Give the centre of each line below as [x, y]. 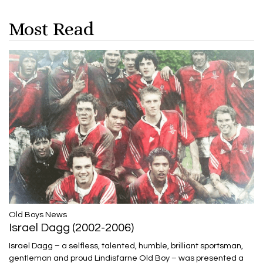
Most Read [51, 29]
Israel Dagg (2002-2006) [71, 227]
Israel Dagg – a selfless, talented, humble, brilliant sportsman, [126, 245]
